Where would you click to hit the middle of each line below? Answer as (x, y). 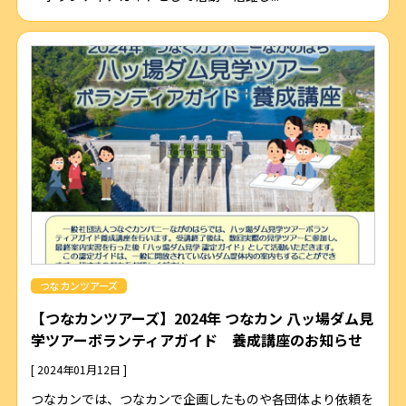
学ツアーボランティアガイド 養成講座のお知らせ (196, 340)
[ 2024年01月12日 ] (78, 370)
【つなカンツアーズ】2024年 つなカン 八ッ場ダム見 (202, 319)
